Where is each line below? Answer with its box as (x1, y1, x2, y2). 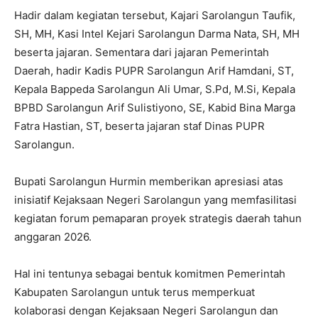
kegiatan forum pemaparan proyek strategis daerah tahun (14, 212, 302, 225)
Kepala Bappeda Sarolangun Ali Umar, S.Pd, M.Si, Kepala (14, 82, 295, 96)
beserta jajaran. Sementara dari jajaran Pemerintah (14, 45, 269, 59)
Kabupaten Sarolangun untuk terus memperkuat (14, 285, 255, 299)
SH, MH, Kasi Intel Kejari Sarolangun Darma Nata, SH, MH (14, 27, 300, 40)
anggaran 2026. (14, 230, 92, 243)
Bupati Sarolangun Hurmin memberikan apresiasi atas (14, 175, 283, 188)
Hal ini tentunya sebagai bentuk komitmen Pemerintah (14, 267, 285, 280)
